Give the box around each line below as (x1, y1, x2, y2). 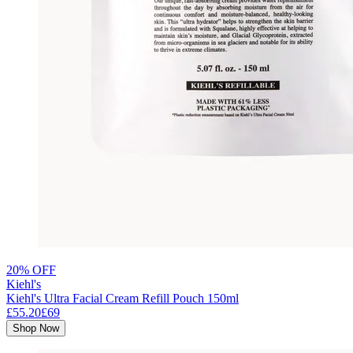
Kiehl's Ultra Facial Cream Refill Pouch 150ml (6, 291, 239, 305)
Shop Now (13, 321, 59, 334)
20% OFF (6, 262, 56, 277)
